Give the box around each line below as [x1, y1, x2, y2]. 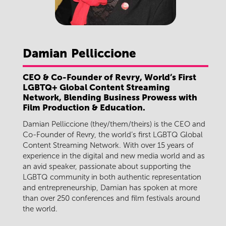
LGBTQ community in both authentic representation [23, 173, 201, 182]
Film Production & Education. [23, 102, 145, 112]
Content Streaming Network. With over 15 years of [23, 141, 194, 150]
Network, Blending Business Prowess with [23, 92, 197, 102]
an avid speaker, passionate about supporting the [23, 162, 191, 172]
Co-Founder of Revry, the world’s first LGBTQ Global [23, 130, 203, 140]
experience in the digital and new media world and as [23, 151, 205, 161]
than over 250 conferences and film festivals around [23, 194, 200, 203]
